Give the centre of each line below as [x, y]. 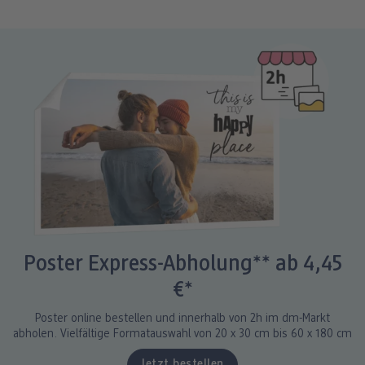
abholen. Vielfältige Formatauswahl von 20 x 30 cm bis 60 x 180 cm [182, 335]
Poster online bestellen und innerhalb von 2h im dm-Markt [182, 319]
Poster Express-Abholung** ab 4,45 [182, 266]
